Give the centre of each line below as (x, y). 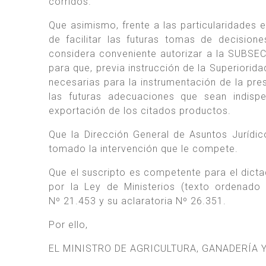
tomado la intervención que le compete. (143, 148)
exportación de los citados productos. (140, 110)
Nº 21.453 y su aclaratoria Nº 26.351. (137, 201)
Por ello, (68, 224)
